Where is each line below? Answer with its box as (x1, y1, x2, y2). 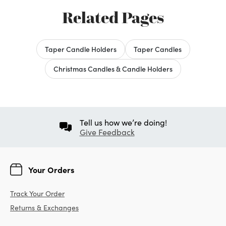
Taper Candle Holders (44, 43, 117, 54)
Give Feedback (79, 126, 135, 137)
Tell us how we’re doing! (79, 117, 167, 128)
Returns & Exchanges (10, 202, 79, 212)
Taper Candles (133, 43, 182, 54)
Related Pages (62, 7, 164, 28)
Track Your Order (10, 188, 65, 198)
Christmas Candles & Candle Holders (53, 63, 173, 74)
